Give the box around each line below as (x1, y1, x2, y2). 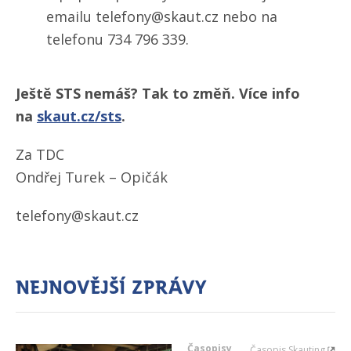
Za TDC (16, 144, 64, 164)
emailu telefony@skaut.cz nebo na (46, 6, 277, 26)
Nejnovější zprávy (16, 274, 207, 298)
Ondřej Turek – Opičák (16, 167, 168, 186)
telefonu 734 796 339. (46, 29, 189, 49)
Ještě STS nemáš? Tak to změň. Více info (16, 83, 300, 103)
